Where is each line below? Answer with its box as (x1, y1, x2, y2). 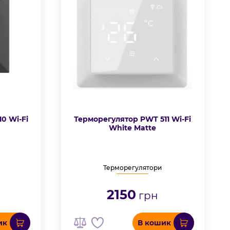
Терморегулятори (103, 163, 162, 171)
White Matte (109, 123, 157, 133)
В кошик (137, 218, 171, 227)
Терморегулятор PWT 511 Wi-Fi (74, 114, 191, 124)
